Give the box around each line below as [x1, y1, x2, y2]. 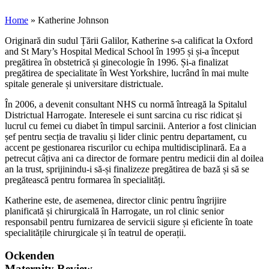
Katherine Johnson [38, 14, 109, 25]
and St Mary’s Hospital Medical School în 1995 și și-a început [5, 46, 239, 56]
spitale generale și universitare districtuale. [5, 78, 163, 89]
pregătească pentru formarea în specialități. [5, 174, 165, 185]
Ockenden [5, 249, 55, 262]
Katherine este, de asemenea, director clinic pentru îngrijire [5, 195, 226, 205]
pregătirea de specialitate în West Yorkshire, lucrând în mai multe [5, 67, 249, 78]
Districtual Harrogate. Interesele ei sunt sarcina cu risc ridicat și [5, 109, 242, 120]
